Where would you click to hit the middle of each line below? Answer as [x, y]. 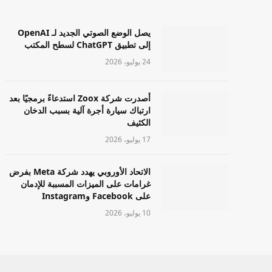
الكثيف [139, 123]
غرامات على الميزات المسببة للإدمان [86, 184]
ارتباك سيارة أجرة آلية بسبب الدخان [87, 110]
